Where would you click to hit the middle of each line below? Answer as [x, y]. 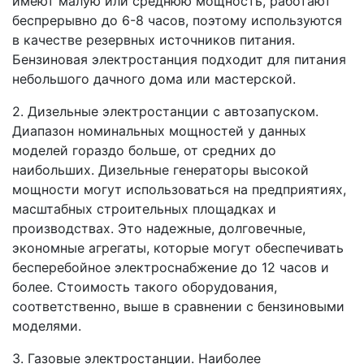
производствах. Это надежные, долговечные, [159, 228]
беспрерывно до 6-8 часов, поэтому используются [177, 20]
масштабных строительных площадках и [144, 208]
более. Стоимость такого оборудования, [145, 286]
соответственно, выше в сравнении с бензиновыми [178, 306]
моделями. [47, 325]
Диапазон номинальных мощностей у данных [159, 130]
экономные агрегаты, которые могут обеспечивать [178, 247]
